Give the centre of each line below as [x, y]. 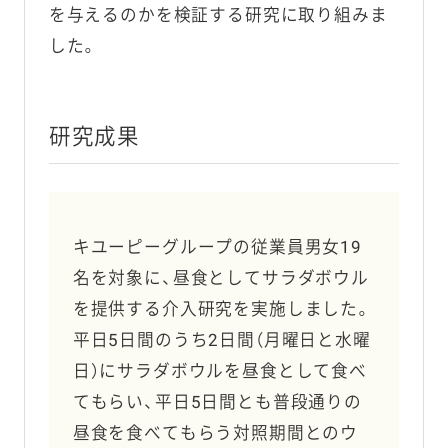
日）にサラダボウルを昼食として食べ [219, 371]
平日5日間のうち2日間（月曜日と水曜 [221, 340]
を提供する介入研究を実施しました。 [222, 309]
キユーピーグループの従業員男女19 [217, 247]
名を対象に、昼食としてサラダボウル [220, 278]
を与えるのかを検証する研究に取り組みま [218, 15]
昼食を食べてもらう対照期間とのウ [215, 433]
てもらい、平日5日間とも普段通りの [217, 402]
